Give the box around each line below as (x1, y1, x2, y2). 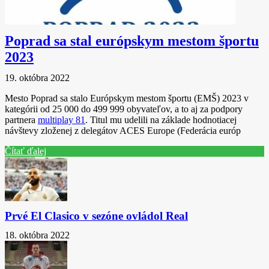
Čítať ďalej (5, 146, 46, 156)
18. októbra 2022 (5, 230, 70, 240)
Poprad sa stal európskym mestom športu (5, 33, 259, 49)
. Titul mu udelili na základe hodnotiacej (85, 115, 237, 125)
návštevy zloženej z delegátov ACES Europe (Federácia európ (5, 125, 241, 136)
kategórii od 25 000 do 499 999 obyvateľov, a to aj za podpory (5, 104, 243, 114)
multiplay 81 (38, 115, 85, 125)
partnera (5, 115, 38, 125)
